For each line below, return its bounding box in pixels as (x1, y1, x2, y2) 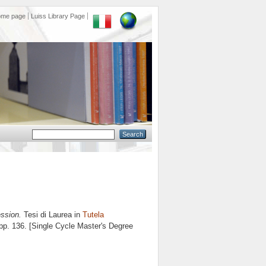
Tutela (83, 210, 104, 220)
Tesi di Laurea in (21, 210, 83, 220)
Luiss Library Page (31, 12, 85, 20)
